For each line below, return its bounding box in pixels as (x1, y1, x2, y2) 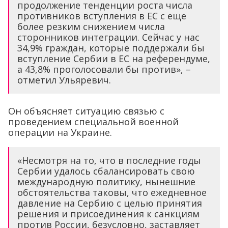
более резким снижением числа (17, 20, 165, 33)
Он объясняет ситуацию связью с (8, 104, 164, 117)
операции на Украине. (8, 126, 112, 138)
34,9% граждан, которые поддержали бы (17, 41, 205, 54)
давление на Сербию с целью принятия (17, 196, 202, 209)
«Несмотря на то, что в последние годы (17, 154, 201, 166)
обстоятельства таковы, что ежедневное (17, 186, 207, 198)
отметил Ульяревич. (17, 73, 111, 86)
